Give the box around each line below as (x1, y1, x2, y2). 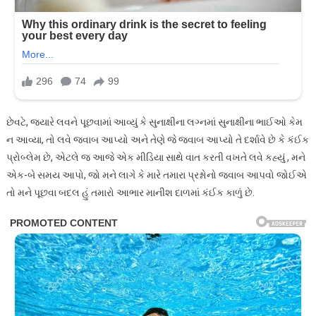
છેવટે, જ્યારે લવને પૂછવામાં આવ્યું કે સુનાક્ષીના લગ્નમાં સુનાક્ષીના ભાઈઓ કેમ (6, 116, 303, 128)
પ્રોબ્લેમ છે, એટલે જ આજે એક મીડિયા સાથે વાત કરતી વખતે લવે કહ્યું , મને (6, 152, 305, 164)
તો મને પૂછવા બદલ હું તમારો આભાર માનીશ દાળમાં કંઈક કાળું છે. (6, 187, 255, 199)
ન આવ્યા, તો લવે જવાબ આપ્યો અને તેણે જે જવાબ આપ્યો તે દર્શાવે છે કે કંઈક (6, 134, 309, 146)
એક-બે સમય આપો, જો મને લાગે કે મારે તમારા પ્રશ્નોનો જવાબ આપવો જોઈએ (6, 169, 307, 181)
